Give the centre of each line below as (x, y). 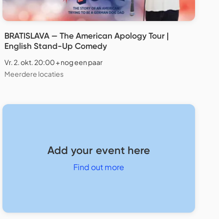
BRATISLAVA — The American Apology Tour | (87, 36)
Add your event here (99, 151)
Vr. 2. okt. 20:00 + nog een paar (54, 62)
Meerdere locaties (34, 74)
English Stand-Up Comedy (56, 46)
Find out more (99, 167)
